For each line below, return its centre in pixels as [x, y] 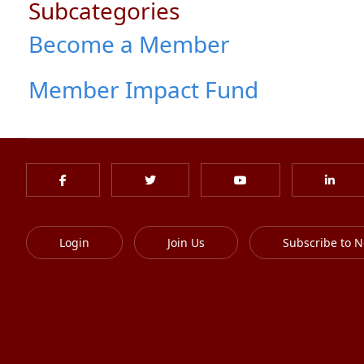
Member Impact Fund [143, 89]
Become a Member [129, 44]
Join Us [186, 243]
